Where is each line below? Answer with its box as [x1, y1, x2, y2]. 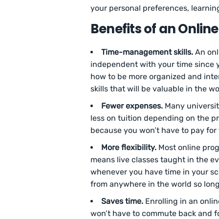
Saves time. [101, 197, 143, 206]
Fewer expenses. [101, 101, 163, 111]
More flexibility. [101, 143, 156, 153]
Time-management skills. [101, 47, 193, 57]
